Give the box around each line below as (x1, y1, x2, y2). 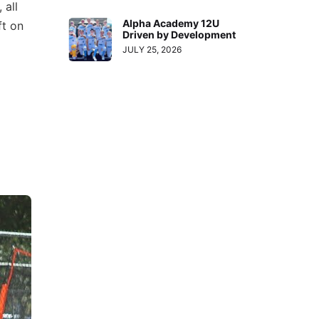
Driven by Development (122, 28, 236, 41)
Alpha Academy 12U (122, 16, 220, 29)
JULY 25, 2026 (122, 43, 182, 55)
